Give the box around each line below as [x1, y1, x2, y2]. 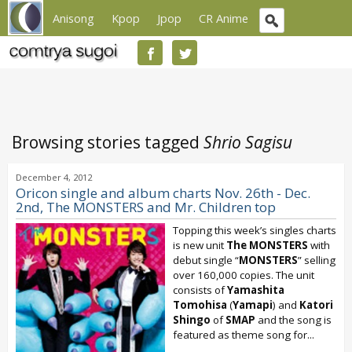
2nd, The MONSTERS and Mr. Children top [16, 198, 276, 216]
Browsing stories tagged [12, 131, 203, 153]
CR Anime [199, 10, 248, 26]
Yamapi [233, 298, 273, 312]
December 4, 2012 [16, 171, 92, 183]
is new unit [173, 238, 226, 252]
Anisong [53, 10, 94, 26]
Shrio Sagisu [203, 131, 292, 153]
